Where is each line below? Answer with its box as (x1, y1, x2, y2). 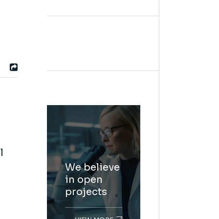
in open (65, 173, 103, 186)
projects (65, 185, 107, 198)
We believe (65, 161, 120, 174)
